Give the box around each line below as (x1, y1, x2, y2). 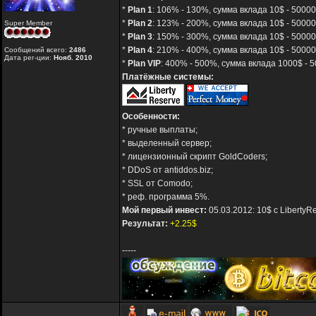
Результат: (122, 219, 168, 229)
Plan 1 (128, 5, 152, 16)
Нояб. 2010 (54, 54, 92, 62)
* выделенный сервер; (122, 138, 212, 149)
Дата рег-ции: (4, 54, 54, 62)
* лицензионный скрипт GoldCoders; (122, 152, 267, 162)
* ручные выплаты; (122, 125, 197, 135)
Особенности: (122, 111, 180, 122)
